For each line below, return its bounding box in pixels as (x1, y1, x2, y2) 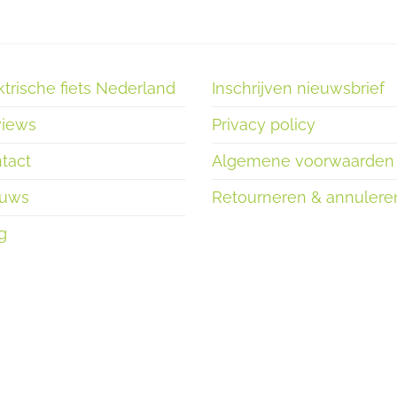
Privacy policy (212, 115, 315, 135)
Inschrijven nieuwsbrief (212, 79, 385, 98)
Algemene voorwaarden (212, 152, 394, 171)
